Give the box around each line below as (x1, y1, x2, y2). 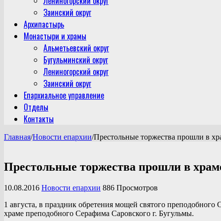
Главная (4, 132, 31, 141)
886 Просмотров (103, 183, 158, 192)
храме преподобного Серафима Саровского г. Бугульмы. (4, 209, 194, 218)
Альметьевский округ (43, 41, 109, 54)
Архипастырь (24, 18, 64, 30)
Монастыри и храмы (24, 30, 86, 42)
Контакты (24, 112, 54, 125)
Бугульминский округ (43, 53, 108, 66)
